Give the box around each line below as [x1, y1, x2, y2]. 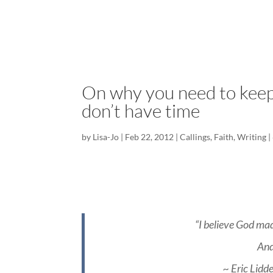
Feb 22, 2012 [125, 132, 174, 142]
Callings [180, 132, 211, 142]
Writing [237, 132, 267, 142]
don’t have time [82, 99, 200, 122]
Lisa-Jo [93, 132, 119, 142]
